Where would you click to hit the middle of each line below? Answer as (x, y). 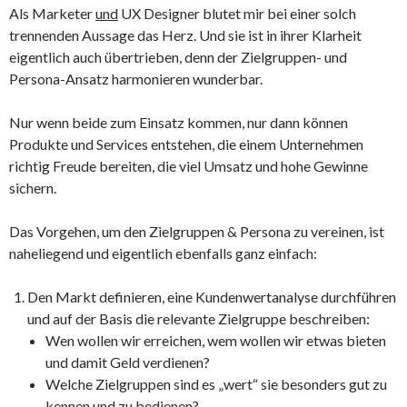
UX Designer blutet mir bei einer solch (237, 13)
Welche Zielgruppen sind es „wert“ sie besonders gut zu (216, 383)
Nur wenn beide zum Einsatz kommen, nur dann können (179, 122)
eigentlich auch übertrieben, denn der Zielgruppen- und (178, 56)
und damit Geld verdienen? (128, 362)
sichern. (33, 187)
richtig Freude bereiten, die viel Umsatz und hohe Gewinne (189, 165)
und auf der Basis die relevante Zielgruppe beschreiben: (199, 318)
